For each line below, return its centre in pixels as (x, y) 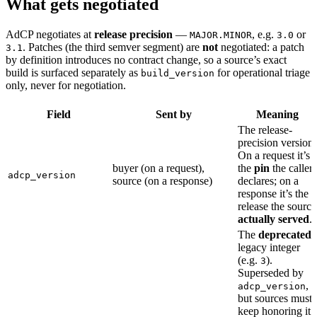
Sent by (174, 114)
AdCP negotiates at (50, 34)
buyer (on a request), (158, 168)
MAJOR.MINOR (221, 35)
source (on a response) (162, 180)
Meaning (277, 114)
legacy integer (269, 247)
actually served (273, 219)
